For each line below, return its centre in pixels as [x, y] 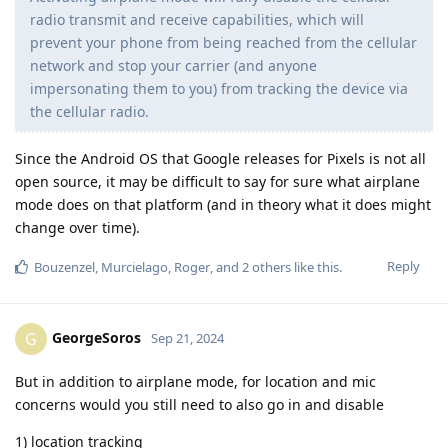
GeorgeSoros [96, 338]
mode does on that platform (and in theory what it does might [223, 205]
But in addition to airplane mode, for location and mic [195, 382]
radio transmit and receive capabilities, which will [197, 20]
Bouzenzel [64, 267]
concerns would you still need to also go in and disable [199, 405]
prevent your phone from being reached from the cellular [223, 43]
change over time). [77, 228]
